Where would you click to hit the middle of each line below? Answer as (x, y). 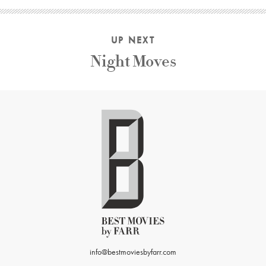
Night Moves (133, 62)
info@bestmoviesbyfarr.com (133, 252)
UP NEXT (133, 40)
